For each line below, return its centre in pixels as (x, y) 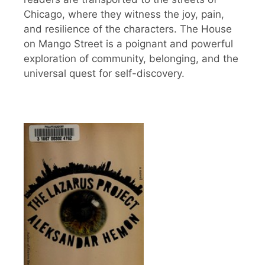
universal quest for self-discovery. (104, 73)
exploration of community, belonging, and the (131, 58)
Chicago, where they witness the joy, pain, (124, 14)
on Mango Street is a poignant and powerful (128, 43)
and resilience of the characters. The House (128, 29)
